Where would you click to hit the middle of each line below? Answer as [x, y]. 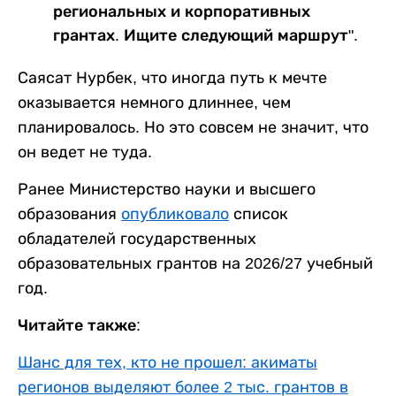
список [259, 213]
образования [69, 213]
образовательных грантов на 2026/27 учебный [195, 263]
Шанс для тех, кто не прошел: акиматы [168, 362]
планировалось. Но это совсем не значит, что [193, 127]
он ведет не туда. [85, 152]
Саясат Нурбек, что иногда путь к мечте [172, 77]
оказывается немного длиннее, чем [154, 102]
